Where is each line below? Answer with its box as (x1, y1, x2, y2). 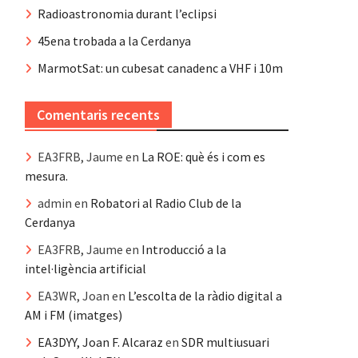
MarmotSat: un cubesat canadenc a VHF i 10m (38, 59, 283, 76)
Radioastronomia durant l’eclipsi (38, 5, 217, 22)
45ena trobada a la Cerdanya (38, 32, 191, 49)
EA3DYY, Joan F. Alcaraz (38, 333, 163, 350)
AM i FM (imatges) (25, 306, 122, 323)
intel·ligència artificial (25, 260, 146, 276)
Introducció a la (141, 241, 226, 257)
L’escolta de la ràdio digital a (128, 287, 282, 304)
